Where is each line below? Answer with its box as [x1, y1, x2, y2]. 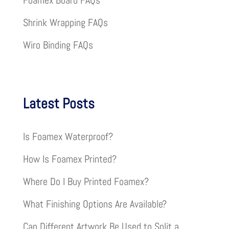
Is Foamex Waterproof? [22, 130, 113, 144]
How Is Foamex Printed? [22, 152, 117, 166]
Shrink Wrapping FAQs [22, 16, 108, 29]
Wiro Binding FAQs [22, 38, 93, 52]
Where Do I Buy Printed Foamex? [22, 175, 149, 189]
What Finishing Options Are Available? [22, 197, 167, 211]
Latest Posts [22, 95, 95, 113]
